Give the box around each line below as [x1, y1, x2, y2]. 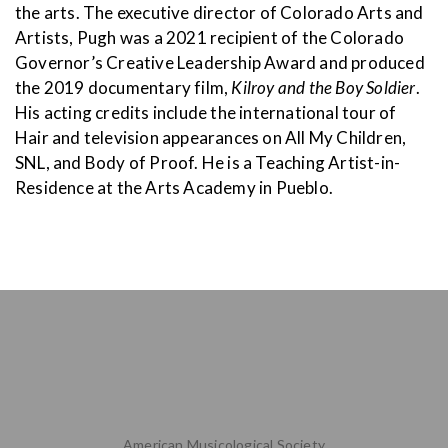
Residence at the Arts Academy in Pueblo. [15, 177, 334, 198]
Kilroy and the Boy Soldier [231, 77, 416, 98]
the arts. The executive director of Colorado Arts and [15, 2, 424, 23]
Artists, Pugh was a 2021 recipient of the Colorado [15, 27, 405, 48]
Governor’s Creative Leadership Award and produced [15, 52, 425, 73]
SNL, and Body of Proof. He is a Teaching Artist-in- [15, 152, 401, 173]
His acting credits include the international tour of [15, 102, 397, 123]
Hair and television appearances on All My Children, [15, 127, 407, 148]
